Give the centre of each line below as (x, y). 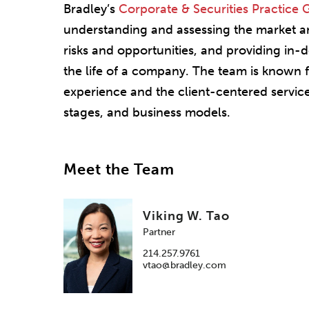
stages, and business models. (147, 112)
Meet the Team (119, 169)
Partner (159, 232)
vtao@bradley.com (185, 266)
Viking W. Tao (186, 216)
